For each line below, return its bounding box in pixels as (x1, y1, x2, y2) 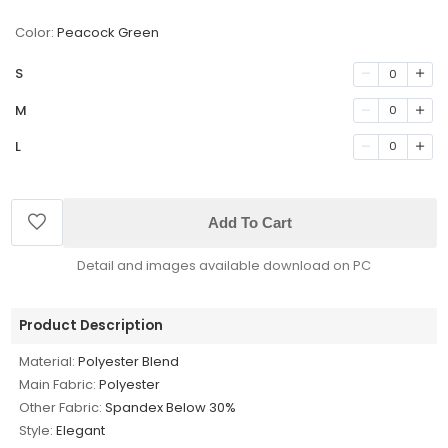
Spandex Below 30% (105, 397, 237, 417)
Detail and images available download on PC (77, 255, 371, 275)
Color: (15, 23, 55, 43)
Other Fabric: (19, 397, 103, 417)
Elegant (56, 420, 106, 440)
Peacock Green (57, 23, 160, 43)
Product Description (19, 315, 164, 335)
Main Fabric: (19, 374, 97, 394)
